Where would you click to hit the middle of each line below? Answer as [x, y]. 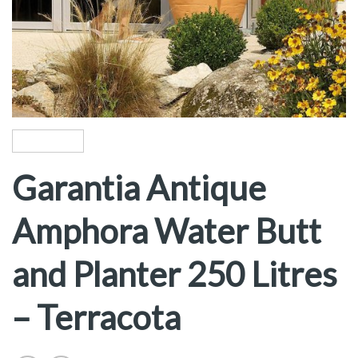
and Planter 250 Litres [175, 274]
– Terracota [96, 318]
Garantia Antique [139, 188]
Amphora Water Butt [167, 231]
